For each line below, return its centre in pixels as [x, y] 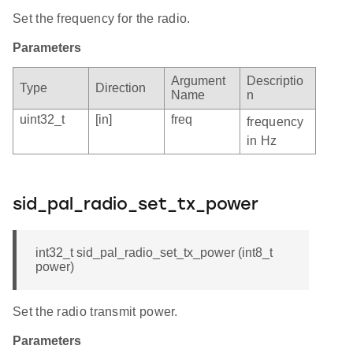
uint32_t [42, 119]
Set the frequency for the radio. [102, 18]
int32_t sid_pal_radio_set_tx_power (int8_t [154, 252]
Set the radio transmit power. [95, 311]
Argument [198, 80]
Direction [121, 87]
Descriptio [275, 80]
